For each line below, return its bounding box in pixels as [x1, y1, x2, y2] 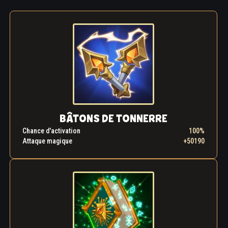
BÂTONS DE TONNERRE [60, 111, 167, 127]
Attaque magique [22, 137, 72, 146]
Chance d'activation [22, 127, 80, 135]
